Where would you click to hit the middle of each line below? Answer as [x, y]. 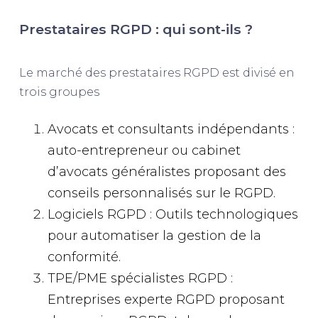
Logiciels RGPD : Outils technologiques [172, 214]
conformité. [84, 257]
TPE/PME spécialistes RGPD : [140, 278]
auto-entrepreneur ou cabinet [144, 150]
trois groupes [59, 92]
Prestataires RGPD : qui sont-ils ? [136, 29]
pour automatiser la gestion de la [154, 235]
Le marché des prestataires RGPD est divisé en [157, 72]
